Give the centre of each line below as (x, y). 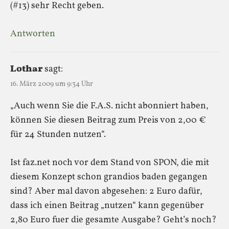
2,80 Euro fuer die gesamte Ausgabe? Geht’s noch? (113, 220)
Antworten (33, 34)
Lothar (26, 69)
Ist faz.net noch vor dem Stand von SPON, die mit (110, 163)
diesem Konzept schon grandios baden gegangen (109, 177)
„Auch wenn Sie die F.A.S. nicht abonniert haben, (109, 106)
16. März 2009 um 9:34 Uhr (52, 84)
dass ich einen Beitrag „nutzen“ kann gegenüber (107, 205)
